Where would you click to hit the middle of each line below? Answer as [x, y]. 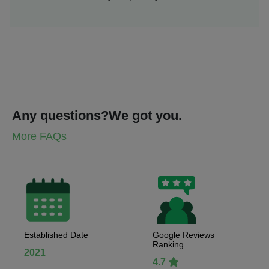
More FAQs [39, 136]
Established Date [56, 235]
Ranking [168, 244]
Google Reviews [183, 235]
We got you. [145, 116]
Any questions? [60, 116]
